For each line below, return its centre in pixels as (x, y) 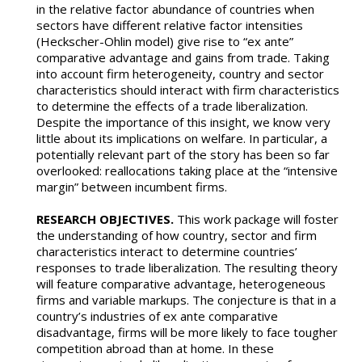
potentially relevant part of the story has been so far (183, 155)
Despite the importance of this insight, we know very (183, 122)
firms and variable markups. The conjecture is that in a (186, 300)
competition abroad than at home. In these (155, 349)
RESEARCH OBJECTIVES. (105, 219)
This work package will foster (256, 219)
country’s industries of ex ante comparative (157, 316)
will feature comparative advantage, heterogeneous (181, 284)
